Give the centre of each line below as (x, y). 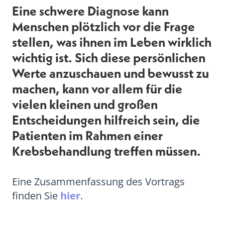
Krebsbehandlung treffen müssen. (106, 151)
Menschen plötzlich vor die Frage (103, 26)
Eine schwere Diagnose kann (90, 11)
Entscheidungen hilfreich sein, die (106, 120)
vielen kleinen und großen (85, 104)
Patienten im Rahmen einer (87, 135)
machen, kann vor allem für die (97, 88)
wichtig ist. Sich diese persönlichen (109, 57)
